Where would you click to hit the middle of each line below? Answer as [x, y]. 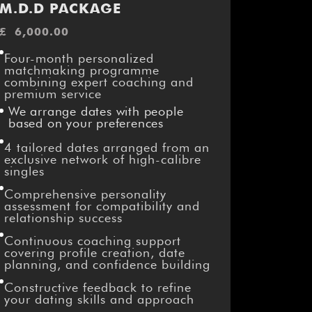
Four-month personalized [79, 58]
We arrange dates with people [96, 111]
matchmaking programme [81, 70]
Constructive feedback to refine [97, 288]
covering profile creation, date [94, 253]
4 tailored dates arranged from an [107, 148]
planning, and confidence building [107, 265]
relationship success [63, 218]
